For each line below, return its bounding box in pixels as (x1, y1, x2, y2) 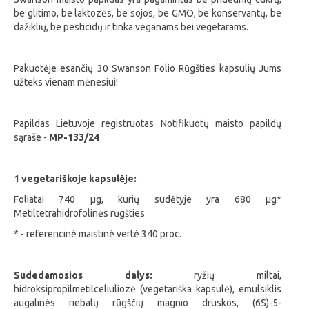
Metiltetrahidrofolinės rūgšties (14, 208, 145, 219)
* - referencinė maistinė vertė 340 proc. (14, 228, 181, 240)
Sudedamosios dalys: (14, 270, 152, 281)
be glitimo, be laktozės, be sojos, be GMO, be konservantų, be (14, 8, 281, 19)
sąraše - (14, 132, 49, 143)
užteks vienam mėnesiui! (14, 77, 118, 88)
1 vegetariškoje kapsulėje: (14, 173, 137, 185)
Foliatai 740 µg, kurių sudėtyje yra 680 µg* (14, 194, 281, 206)
